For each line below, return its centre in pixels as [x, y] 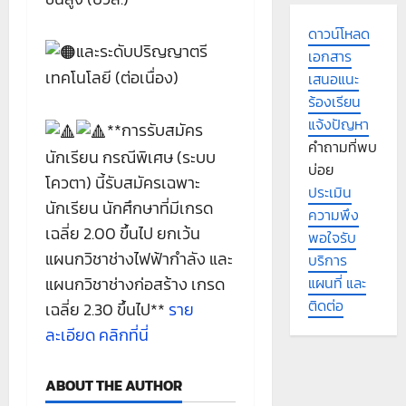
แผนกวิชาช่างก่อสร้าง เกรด [135, 285]
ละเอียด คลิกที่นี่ [97, 335]
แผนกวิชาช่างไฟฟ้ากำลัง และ [139, 259]
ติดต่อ [325, 306]
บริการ [327, 261]
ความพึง [333, 215]
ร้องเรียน [334, 102]
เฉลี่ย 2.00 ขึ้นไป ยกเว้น [123, 234]
